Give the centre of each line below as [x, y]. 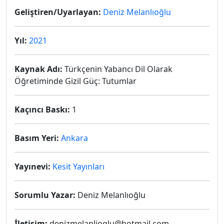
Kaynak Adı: [38, 69]
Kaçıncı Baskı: [42, 109]
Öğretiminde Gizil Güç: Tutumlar [75, 81]
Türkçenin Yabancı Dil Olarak [117, 69]
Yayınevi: [32, 166]
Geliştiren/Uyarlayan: [58, 12]
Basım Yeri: [37, 138]
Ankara [74, 138]
